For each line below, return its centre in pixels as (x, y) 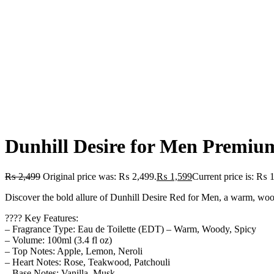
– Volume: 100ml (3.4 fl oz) (58, 240)
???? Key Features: (42, 218)
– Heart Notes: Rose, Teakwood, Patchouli (87, 262)
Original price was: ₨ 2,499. (100, 176)
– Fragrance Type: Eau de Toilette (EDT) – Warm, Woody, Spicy (131, 229)
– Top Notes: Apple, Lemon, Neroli (74, 251)
